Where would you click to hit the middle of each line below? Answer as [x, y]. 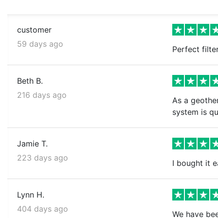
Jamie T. [32, 143]
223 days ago [43, 157]
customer [34, 29]
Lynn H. [31, 194]
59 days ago [40, 44]
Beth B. [30, 81]
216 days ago [42, 95]
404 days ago [43, 209]
